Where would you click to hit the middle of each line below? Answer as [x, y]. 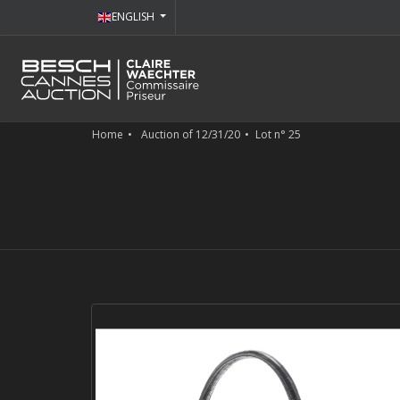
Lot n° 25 [278, 134]
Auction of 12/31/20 [191, 134]
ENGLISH [134, 17]
